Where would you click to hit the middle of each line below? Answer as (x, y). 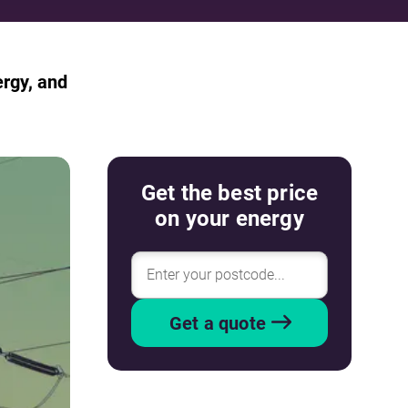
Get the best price (229, 193)
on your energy (229, 219)
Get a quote (218, 323)
